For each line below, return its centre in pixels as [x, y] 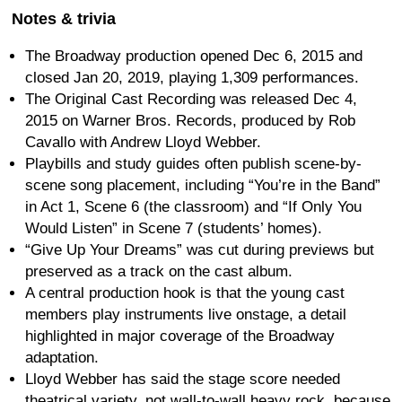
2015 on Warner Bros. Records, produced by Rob [190, 120]
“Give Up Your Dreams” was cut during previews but [200, 249]
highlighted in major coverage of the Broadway [180, 336]
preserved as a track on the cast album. [159, 271]
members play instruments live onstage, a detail [186, 314]
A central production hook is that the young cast [185, 293]
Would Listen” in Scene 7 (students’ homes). [174, 228]
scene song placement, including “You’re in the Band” [203, 185]
